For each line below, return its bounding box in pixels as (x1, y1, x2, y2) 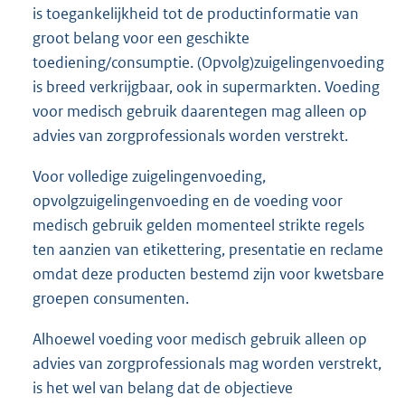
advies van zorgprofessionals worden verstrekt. (33, 126, 348, 146)
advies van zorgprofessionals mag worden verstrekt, (33, 353, 381, 374)
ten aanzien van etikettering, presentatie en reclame (33, 240, 383, 260)
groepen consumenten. (33, 288, 189, 309)
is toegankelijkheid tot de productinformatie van (33, 4, 359, 24)
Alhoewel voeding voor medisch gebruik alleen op (33, 329, 367, 350)
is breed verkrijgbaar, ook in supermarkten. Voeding (33, 77, 380, 98)
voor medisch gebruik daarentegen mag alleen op (33, 101, 367, 122)
